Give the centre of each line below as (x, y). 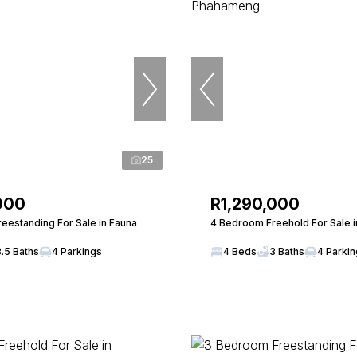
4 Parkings (77, 251)
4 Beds (240, 251)
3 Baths (287, 251)
